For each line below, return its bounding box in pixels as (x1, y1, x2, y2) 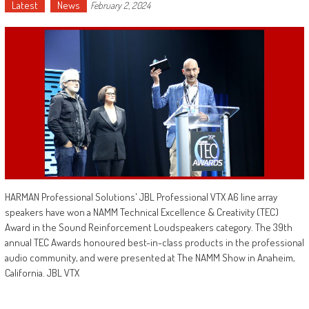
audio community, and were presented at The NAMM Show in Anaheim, (4, 251, 295, 265)
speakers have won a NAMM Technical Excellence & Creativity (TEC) (4, 206, 279, 219)
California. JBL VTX (4, 266, 79, 280)
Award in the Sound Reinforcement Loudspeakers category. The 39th (4, 221, 292, 235)
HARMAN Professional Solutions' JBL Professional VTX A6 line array (4, 190, 277, 204)
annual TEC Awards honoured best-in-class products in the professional (4, 236, 304, 250)
